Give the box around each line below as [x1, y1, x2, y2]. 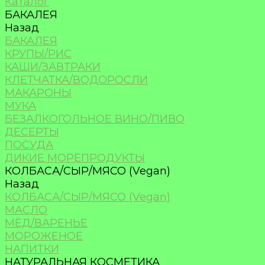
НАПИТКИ [5, 243, 59, 256]
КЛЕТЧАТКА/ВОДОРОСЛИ [5, 73, 148, 86]
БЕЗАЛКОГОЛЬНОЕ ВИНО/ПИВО [5, 112, 185, 125]
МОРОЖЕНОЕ [5, 230, 83, 243]
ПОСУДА [5, 138, 53, 151]
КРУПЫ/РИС [5, 47, 72, 60]
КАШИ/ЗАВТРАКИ [5, 60, 101, 73]
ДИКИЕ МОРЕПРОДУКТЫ [5, 151, 145, 164]
